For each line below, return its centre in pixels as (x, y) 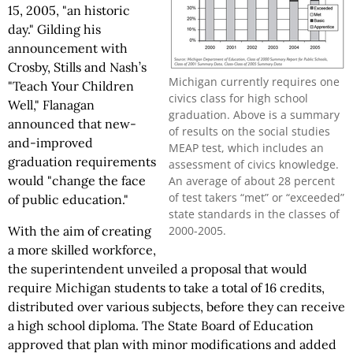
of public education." (68, 199)
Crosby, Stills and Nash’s (77, 67)
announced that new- (72, 124)
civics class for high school (238, 98)
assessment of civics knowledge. (254, 164)
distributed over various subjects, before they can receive (176, 307)
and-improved (50, 143)
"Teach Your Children (71, 86)
